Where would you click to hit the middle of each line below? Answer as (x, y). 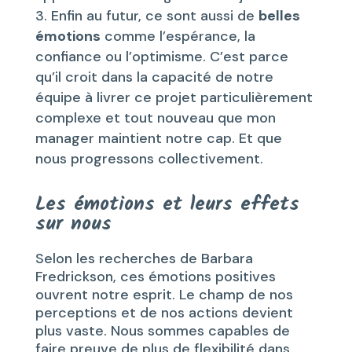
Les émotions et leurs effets (167, 204)
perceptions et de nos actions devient (164, 312)
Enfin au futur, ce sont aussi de (154, 15)
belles (279, 15)
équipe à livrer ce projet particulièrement (174, 97)
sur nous (73, 224)
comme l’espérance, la (178, 36)
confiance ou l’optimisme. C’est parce (161, 56)
